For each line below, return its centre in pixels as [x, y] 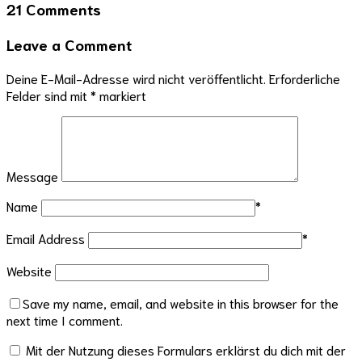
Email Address [46, 238]
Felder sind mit [48, 95]
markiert [121, 95]
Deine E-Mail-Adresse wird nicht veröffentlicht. [136, 78]
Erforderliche [305, 78]
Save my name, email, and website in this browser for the [181, 302]
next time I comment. [65, 319]
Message [32, 175]
